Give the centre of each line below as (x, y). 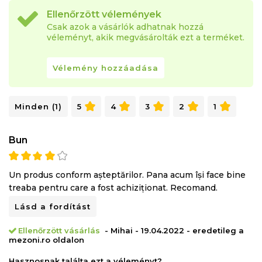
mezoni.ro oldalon (46, 239)
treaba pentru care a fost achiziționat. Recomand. (113, 187)
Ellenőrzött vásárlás (59, 230)
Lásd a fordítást (53, 206)
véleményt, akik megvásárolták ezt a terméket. (146, 37)
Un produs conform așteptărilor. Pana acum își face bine (127, 175)
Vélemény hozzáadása (106, 68)
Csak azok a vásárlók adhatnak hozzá (125, 27)
